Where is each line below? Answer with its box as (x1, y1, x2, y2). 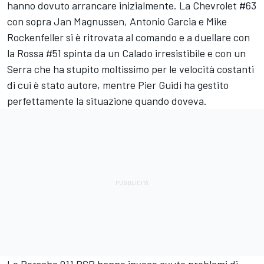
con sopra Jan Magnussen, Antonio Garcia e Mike (7, 14, 227, 28)
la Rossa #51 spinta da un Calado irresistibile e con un (7, 46, 246, 60)
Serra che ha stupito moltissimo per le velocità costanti (7, 62, 254, 75)
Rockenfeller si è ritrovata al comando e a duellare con (7, 30, 250, 44)
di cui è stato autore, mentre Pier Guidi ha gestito (7, 78, 229, 91)
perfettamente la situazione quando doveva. (7, 94, 207, 107)
